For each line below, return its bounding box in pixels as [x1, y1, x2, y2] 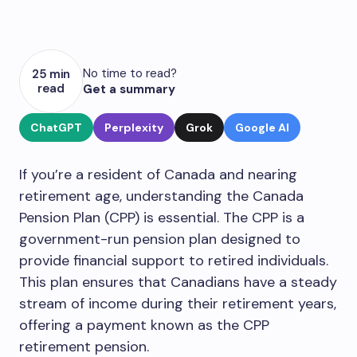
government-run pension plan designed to [19, 229, 300, 249]
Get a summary [83, 81, 175, 97]
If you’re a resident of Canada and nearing [19, 165, 297, 184]
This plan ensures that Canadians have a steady [19, 273, 337, 292]
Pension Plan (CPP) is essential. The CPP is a [19, 208, 304, 227]
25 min [31, 66, 71, 82]
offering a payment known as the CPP [19, 316, 269, 335]
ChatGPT [30, 120, 82, 135]
